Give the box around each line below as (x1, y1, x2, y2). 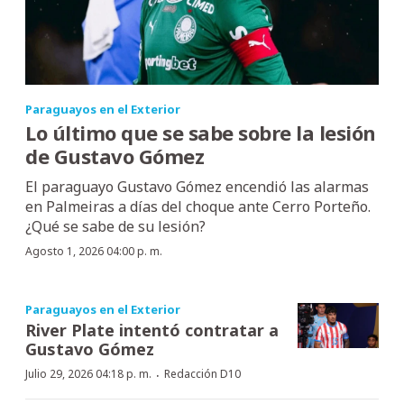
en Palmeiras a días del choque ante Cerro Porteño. (25, 196, 371, 216)
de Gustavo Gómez (25, 142, 204, 170)
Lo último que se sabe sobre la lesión (25, 118, 376, 146)
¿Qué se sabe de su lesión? (25, 216, 206, 236)
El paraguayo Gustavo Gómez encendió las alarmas (25, 176, 369, 197)
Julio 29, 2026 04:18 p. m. (25, 365, 151, 381)
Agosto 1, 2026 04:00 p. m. (25, 243, 162, 259)
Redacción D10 (164, 365, 241, 381)
